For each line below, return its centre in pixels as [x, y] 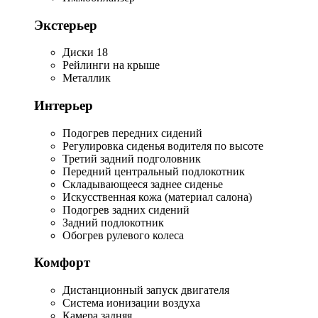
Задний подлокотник [113, 222]
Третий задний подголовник [132, 158]
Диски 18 [85, 53]
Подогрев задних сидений [126, 209]
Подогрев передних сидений [132, 133]
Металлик [87, 78]
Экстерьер [66, 25]
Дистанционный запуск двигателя [146, 290]
